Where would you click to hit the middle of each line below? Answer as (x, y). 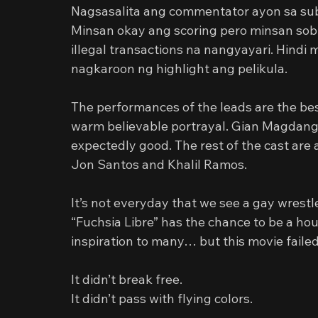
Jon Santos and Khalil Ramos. (159, 164)
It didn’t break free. (127, 279)
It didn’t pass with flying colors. (162, 298)
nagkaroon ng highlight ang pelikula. (179, 68)
